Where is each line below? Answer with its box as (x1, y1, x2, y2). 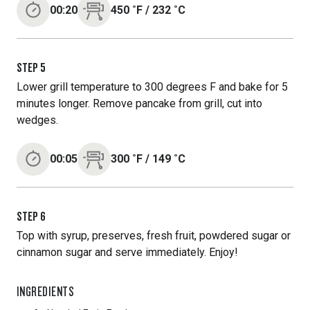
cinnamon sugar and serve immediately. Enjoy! (17, 246, 238, 259)
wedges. (17, 113, 58, 127)
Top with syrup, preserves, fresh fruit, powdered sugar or (17, 229, 291, 242)
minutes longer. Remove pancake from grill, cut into (17, 97, 262, 110)
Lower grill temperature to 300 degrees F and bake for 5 (17, 80, 288, 93)
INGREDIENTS (17, 283, 75, 300)
